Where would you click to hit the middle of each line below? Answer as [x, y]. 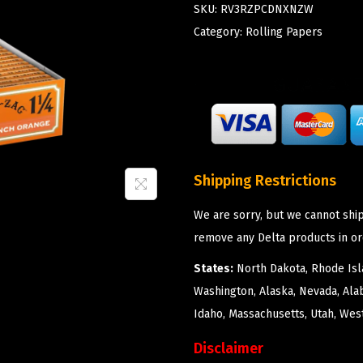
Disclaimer [228, 348]
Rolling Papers [284, 32]
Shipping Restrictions [265, 180]
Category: [220, 32]
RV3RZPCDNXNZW [267, 9]
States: [214, 268]
